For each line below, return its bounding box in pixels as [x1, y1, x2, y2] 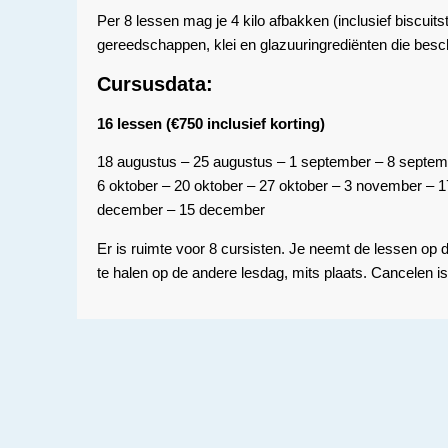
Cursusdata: [96, 72, 213, 95]
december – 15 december [96, 201, 265, 219]
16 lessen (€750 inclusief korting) [96, 114, 325, 132]
